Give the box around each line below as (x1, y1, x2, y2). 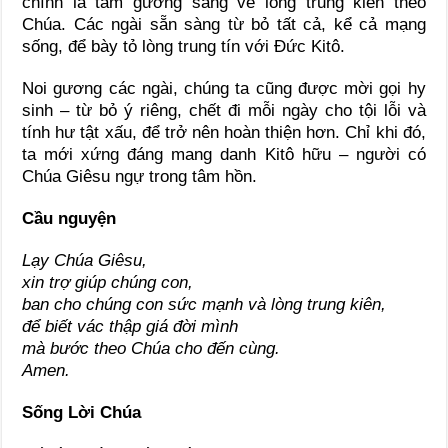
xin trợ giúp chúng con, (22, 272, 194, 292)
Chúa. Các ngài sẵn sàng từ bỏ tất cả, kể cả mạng (22, 14, 426, 34)
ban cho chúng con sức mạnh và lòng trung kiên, (22, 294, 387, 314)
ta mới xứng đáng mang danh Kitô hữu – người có (22, 144, 426, 164)
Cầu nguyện (22, 208, 117, 228)
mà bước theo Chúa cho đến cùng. (22, 338, 281, 358)
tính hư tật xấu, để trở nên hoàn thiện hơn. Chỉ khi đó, (22, 122, 426, 142)
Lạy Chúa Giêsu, (22, 250, 148, 270)
